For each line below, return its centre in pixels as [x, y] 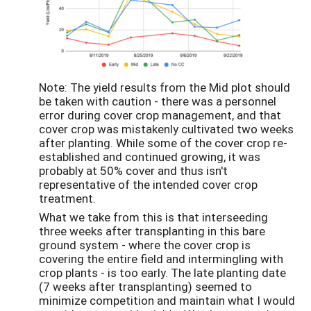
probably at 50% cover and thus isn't [133, 171]
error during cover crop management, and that [160, 115]
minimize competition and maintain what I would [167, 301]
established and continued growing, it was [150, 157]
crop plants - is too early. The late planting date [162, 273]
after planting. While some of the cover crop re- [163, 143]
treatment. [69, 199]
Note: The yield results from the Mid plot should [165, 87]
